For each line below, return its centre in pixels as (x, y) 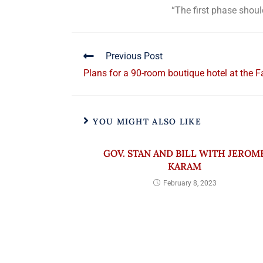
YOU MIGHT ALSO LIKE (147, 122)
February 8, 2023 (190, 183)
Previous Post (134, 56)
